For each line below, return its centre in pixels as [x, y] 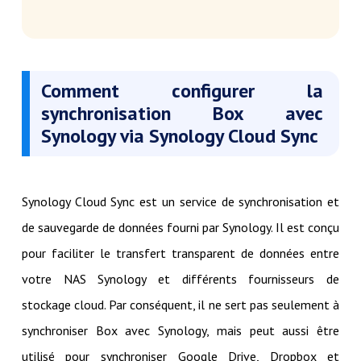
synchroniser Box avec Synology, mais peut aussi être [180, 331]
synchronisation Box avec [182, 114]
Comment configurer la [182, 91]
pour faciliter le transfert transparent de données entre [180, 253]
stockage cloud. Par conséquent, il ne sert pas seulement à [180, 305]
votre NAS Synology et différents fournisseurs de [180, 279]
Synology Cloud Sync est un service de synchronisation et [180, 202]
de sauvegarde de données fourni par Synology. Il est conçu [180, 228]
